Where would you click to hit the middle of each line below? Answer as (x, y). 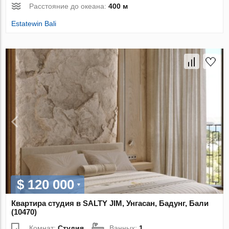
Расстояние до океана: (69, 6)
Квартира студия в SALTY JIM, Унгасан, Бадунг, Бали (110, 203)
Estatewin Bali (34, 23)
